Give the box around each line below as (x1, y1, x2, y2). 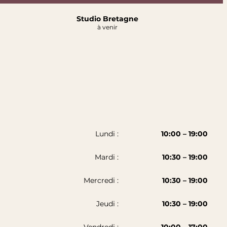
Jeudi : (96, 199, 119, 208)
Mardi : (94, 153, 119, 162)
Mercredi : (83, 176, 119, 185)
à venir (97, 23, 118, 31)
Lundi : (95, 129, 119, 138)
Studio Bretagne (77, 14, 138, 23)
